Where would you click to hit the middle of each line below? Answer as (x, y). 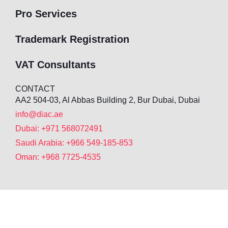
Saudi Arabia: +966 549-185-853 (74, 142)
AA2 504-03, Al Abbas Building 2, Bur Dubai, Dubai (108, 100)
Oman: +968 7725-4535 (58, 157)
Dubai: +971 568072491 (59, 128)
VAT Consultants (55, 64)
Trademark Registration (72, 39)
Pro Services (46, 13)
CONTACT (35, 89)
